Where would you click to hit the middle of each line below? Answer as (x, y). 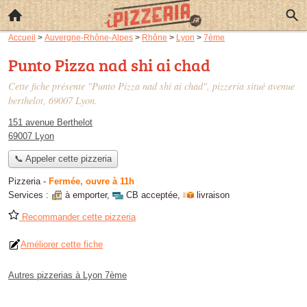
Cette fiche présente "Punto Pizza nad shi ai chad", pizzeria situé (138, 86)
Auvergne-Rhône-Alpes (89, 37)
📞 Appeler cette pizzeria (63, 159)
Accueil (22, 37)
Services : (30, 195)
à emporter (86, 195)
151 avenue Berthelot (50, 122)
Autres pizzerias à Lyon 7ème (67, 275)
